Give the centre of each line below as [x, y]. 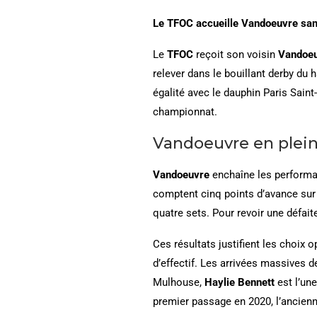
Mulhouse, [179, 282]
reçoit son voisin [236, 54]
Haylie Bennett [240, 282]
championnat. [185, 111]
